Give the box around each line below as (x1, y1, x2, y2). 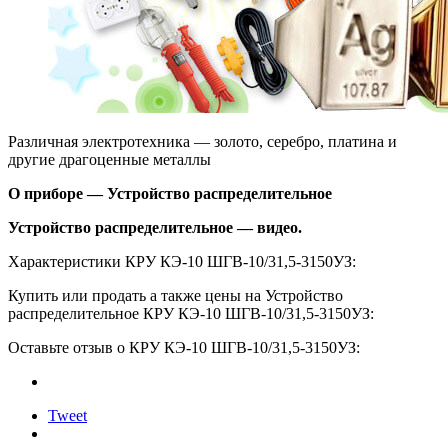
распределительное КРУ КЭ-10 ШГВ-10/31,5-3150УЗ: (8, 304, 374, 322)
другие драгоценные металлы (8, 150, 211, 168)
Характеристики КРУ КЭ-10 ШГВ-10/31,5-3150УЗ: (8, 252, 356, 270)
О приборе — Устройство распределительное (8, 184, 332, 202)
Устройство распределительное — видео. (8, 218, 302, 236)
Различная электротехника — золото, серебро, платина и (8, 132, 397, 150)
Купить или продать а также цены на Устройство (8, 286, 343, 304)
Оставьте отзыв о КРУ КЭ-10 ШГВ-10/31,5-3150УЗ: (8, 338, 360, 356)
